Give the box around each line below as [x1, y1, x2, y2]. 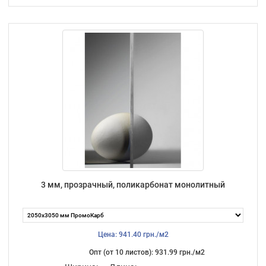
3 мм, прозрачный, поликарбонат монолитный [41, 179, 225, 189]
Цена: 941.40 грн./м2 [97, 230, 169, 239]
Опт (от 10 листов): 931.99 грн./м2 [88, 248, 205, 256]
